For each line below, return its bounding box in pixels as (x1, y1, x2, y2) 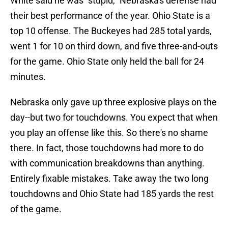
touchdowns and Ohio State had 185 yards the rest (10, 188, 214, 199)
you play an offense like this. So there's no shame (10, 127, 208, 138)
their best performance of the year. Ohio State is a (10, 10, 210, 21)
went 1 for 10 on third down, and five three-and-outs (10, 41, 218, 52)
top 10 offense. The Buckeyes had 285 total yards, (10, 25, 212, 37)
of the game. (10, 204, 62, 215)
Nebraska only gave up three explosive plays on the (10, 97, 217, 108)
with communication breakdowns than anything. (10, 158, 205, 169)
